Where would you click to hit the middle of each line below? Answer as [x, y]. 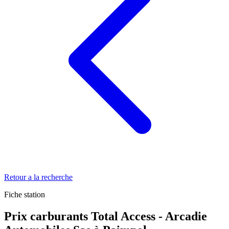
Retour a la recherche [38, 177]
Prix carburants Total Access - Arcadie [106, 216]
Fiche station [25, 194]
